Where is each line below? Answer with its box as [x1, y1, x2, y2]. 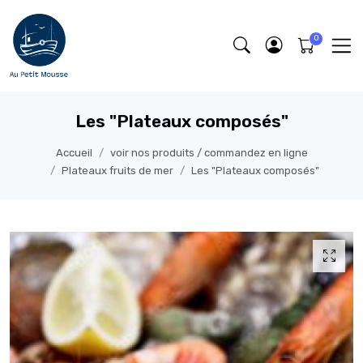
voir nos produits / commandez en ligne [109, 147, 308, 160]
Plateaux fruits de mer [62, 164, 173, 177]
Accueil [55, 147, 92, 160]
